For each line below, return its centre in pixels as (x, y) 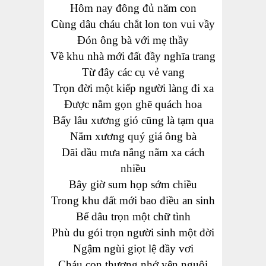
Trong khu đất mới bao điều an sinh (133, 201)
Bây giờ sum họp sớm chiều (133, 185)
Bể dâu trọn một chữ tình (133, 217)
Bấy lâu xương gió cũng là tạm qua (133, 121)
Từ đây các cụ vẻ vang (133, 72)
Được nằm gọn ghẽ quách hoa (133, 104)
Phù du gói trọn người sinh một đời (133, 233)
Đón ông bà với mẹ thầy (133, 40)
